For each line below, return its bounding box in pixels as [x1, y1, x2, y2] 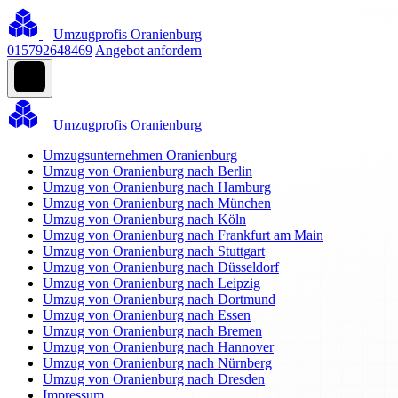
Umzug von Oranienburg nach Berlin [43, 163, 252, 179]
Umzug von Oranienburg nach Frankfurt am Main [43, 227, 323, 243]
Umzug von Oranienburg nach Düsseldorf [43, 259, 279, 275]
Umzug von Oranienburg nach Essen [43, 307, 251, 322]
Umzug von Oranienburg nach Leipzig [43, 275, 260, 291]
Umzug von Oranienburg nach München [43, 195, 271, 211]
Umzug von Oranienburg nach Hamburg [43, 179, 271, 195]
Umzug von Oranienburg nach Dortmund [43, 291, 275, 306]
